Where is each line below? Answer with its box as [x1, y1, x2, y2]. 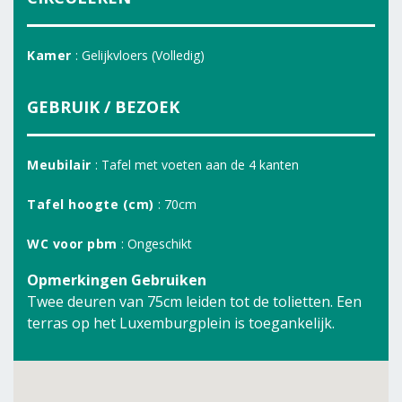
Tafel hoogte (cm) [27, 196, 154, 213]
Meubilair [27, 156, 92, 173]
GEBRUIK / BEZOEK [27, 96, 179, 118]
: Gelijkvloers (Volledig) [71, 47, 205, 64]
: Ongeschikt [117, 235, 192, 252]
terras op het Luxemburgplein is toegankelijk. [27, 313, 335, 333]
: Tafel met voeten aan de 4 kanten [91, 156, 299, 173]
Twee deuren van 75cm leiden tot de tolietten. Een [27, 292, 362, 311]
